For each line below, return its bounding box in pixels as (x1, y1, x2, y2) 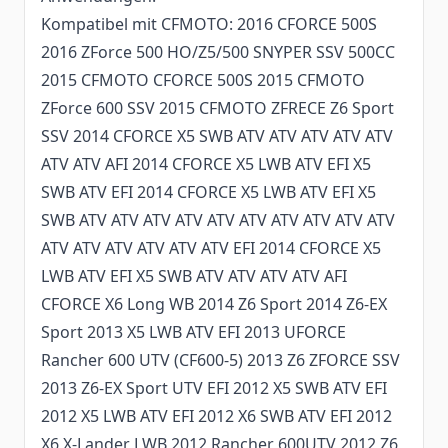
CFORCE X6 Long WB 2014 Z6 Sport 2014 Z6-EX (41, 293, 387, 316)
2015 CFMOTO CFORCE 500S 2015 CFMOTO (41, 69, 365, 92)
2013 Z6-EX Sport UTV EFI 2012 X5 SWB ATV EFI (41, 377, 387, 400)
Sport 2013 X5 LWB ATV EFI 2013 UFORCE (41, 321, 346, 344)
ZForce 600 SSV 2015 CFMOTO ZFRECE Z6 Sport (41, 97, 394, 120)
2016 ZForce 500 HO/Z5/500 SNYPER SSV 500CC (41, 41, 395, 64)
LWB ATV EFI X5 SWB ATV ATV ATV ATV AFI (41, 265, 347, 288)
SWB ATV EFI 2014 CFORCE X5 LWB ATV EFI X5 (41, 181, 376, 204)
